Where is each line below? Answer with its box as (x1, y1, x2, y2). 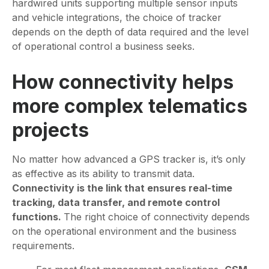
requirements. (12, 240, 74, 252)
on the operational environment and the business (12, 225, 237, 238)
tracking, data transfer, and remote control (12, 196, 220, 209)
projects (12, 118, 89, 142)
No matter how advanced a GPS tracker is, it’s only (12, 153, 246, 166)
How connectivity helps (12, 70, 234, 94)
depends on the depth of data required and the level (12, 26, 249, 38)
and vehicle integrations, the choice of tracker (12, 11, 222, 24)
